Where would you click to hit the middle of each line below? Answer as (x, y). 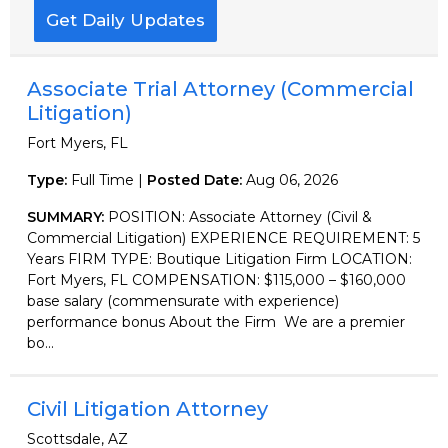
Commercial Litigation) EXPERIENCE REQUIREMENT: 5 (223, 237)
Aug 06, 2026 (292, 179)
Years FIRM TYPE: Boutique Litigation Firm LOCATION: (219, 258)
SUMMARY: (67, 216)
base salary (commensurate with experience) (183, 300)
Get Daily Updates (125, 19)
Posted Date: (196, 179)
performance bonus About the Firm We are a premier (216, 321)
